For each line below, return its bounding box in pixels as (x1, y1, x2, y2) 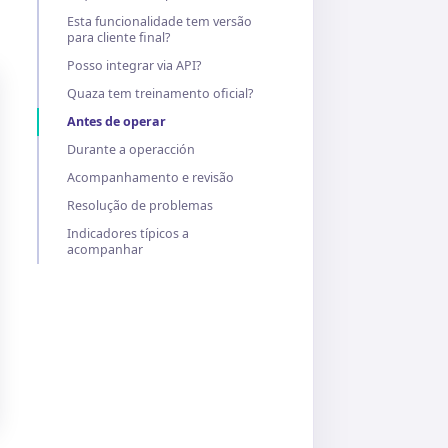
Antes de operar (67, 113, 166, 130)
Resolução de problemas (67, 197, 213, 214)
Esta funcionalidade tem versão (67, 13, 252, 30)
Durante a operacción (67, 141, 195, 158)
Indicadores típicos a (67, 225, 189, 242)
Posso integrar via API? (67, 57, 201, 74)
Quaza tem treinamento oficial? (67, 85, 253, 102)
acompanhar (67, 241, 143, 258)
